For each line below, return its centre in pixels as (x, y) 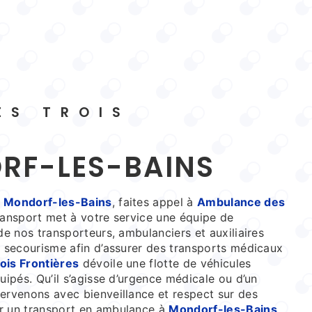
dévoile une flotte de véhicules (165, 263)
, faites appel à (155, 202)
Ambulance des (241, 202)
